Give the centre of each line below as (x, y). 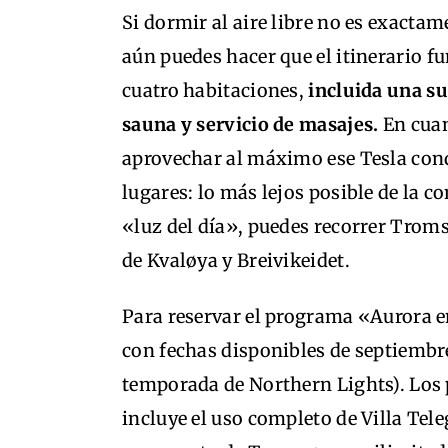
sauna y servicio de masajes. (250, 125)
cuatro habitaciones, (215, 91)
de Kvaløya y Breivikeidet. (236, 261)
